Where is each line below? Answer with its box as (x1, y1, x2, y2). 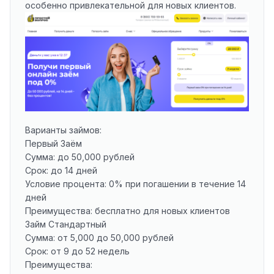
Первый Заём (25, 138, 82, 149)
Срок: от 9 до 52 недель (25, 246, 130, 257)
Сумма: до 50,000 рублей (25, 152, 135, 163)
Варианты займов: (25, 125, 102, 136)
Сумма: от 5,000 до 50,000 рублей (25, 232, 174, 243)
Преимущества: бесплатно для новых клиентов (25, 206, 230, 217)
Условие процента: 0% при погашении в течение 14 (25, 179, 246, 190)
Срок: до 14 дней (25, 165, 97, 176)
